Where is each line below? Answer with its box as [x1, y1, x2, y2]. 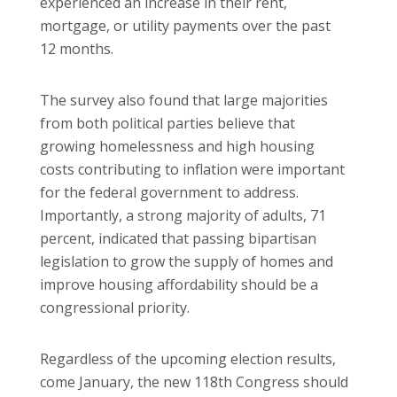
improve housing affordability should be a [40, 274, 318, 294]
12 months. [40, 38, 113, 58]
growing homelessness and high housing [40, 136, 315, 156]
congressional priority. [40, 297, 190, 317]
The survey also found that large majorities [40, 90, 328, 110]
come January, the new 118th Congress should [40, 371, 348, 392]
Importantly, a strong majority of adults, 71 [40, 205, 326, 225]
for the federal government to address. [40, 182, 299, 202]
